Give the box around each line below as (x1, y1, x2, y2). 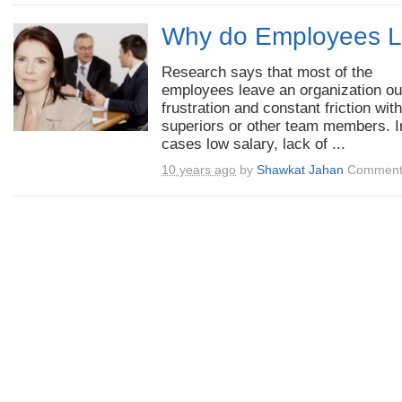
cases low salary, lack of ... (162, 135, 345, 153)
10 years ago (162, 162, 236, 177)
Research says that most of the (162, 63, 372, 81)
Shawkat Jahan (257, 162, 344, 177)
